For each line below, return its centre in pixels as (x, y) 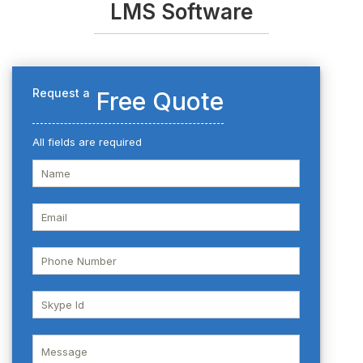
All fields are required (87, 141)
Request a (61, 92)
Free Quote (157, 101)
